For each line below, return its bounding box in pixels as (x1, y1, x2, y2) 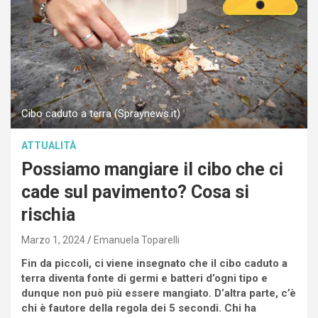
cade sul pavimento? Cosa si (21, 182, 249, 203)
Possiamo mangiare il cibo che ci (21, 159, 283, 180)
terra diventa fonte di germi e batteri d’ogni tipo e (21, 272, 268, 285)
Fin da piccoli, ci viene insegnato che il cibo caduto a (21, 257, 287, 270)
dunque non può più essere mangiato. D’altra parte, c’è (21, 287, 296, 300)
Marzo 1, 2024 (21, 234, 85, 246)
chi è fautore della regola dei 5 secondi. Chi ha (21, 302, 256, 315)
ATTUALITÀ (21, 140, 76, 152)
